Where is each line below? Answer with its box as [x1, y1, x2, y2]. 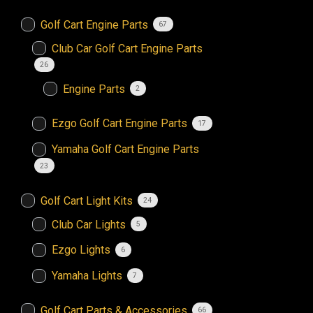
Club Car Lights [52, 217, 126, 231]
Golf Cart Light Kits [41, 194, 133, 208]
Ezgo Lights [52, 243, 110, 257]
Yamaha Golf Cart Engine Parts [52, 143, 199, 156]
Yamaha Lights [52, 269, 122, 283]
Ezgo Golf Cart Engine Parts [52, 117, 187, 131]
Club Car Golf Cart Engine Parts [52, 41, 203, 55]
